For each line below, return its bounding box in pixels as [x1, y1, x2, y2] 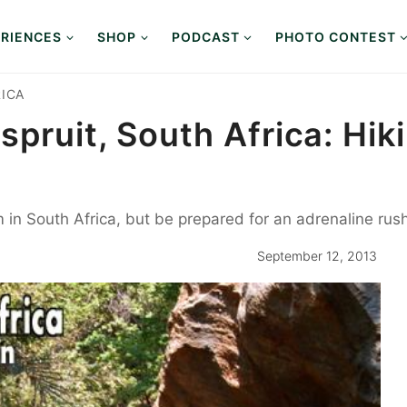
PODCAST [172, 28, 240, 45]
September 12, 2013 [256, 248, 377, 263]
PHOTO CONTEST [274, 28, 396, 45]
